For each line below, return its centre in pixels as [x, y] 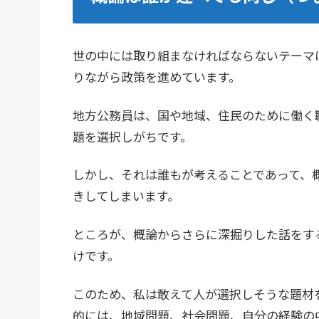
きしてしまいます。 [126, 196]
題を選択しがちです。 [132, 136]
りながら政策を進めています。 [157, 76]
